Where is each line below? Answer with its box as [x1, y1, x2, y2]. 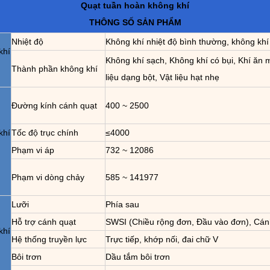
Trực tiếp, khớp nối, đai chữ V [105, 234, 218, 244]
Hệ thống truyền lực [11, 234, 87, 244]
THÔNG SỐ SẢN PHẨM [89, 17, 181, 27]
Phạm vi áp [11, 145, 54, 155]
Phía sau [105, 199, 139, 209]
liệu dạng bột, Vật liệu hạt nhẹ [105, 72, 219, 82]
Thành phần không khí [11, 64, 98, 74]
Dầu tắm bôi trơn [105, 252, 170, 262]
